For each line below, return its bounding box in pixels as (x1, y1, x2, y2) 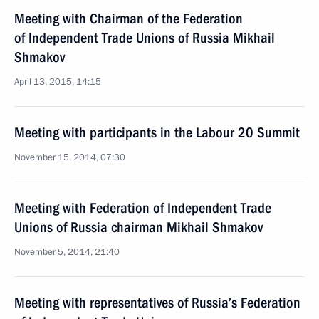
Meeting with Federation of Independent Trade (14, 199, 271, 216)
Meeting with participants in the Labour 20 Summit (14, 124, 300, 141)
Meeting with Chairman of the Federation (14, 10, 243, 27)
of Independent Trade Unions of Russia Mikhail (14, 29, 275, 46)
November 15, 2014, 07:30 (14, 151, 125, 164)
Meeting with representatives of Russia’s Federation (14, 294, 300, 311)
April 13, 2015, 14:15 (14, 75, 101, 88)
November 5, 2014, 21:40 (14, 246, 120, 258)
